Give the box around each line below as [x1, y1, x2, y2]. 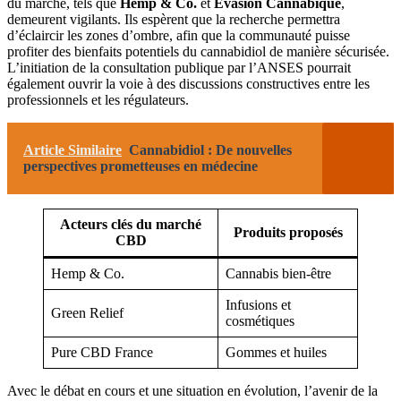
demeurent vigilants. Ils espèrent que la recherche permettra [7, 11, 340, 27]
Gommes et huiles [226, 344, 327, 360]
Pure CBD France [51, 344, 153, 360]
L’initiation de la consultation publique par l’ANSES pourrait [7, 59, 351, 75]
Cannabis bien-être [226, 265, 331, 281]
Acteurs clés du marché [60, 216, 201, 232]
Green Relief [51, 304, 124, 320]
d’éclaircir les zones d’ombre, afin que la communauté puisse [7, 27, 350, 43]
